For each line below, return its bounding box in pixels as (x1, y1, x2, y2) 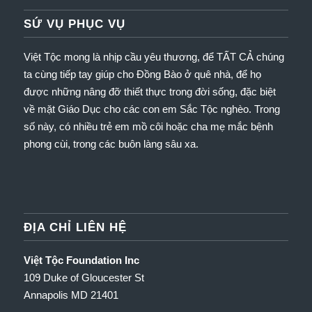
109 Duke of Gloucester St (23, 271, 144, 283)
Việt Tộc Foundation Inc (23, 253, 139, 266)
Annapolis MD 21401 (23, 288, 118, 301)
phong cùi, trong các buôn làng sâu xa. (23, 138, 198, 150)
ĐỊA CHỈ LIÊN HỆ (23, 220, 127, 233)
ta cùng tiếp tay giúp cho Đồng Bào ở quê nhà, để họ (23, 68, 261, 81)
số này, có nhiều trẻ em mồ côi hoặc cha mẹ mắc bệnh (23, 120, 273, 133)
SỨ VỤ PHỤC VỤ (23, 17, 125, 31)
